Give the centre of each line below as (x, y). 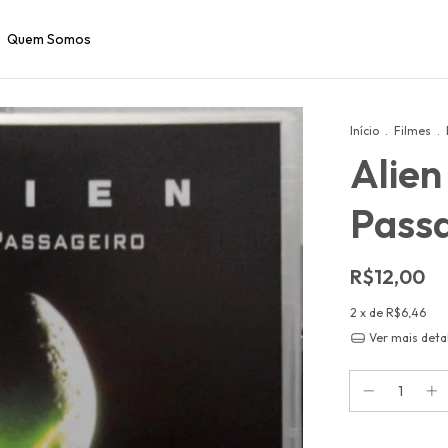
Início (364, 130)
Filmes (412, 130)
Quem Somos (48, 39)
